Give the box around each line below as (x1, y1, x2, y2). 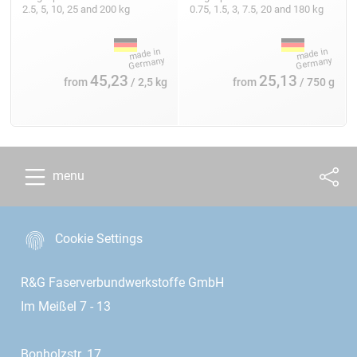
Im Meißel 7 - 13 (20, 299, 111, 315)
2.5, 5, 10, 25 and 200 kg (22, 2, 132, 15)
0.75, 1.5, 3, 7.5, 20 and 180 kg (189, 2, 326, 15)
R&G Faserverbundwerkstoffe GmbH (20, 275, 224, 291)
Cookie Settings (54, 231, 143, 247)
